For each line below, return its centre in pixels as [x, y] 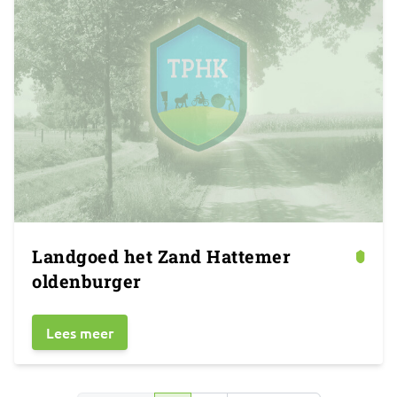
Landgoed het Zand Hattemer [161, 256]
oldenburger [87, 281]
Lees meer [80, 332]
